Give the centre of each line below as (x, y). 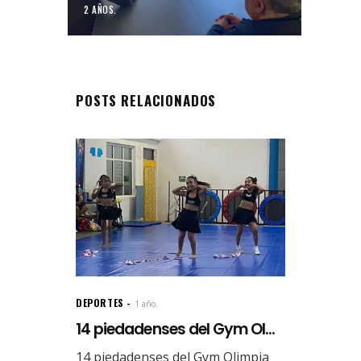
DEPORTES (100, 303)
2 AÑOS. (100, 10)
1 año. (146, 304)
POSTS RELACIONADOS (146, 101)
